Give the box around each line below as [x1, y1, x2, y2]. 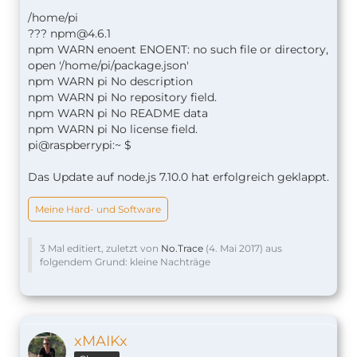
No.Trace [161, 241, 203, 254]
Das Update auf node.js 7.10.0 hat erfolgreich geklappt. [28, 169, 329, 184]
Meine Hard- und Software [35, 202, 161, 215]
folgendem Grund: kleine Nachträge [40, 255, 210, 268]
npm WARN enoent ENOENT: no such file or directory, [28, 41, 328, 57]
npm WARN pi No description [28, 73, 193, 88]
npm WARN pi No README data [28, 105, 208, 120]
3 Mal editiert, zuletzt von [40, 241, 161, 254]
